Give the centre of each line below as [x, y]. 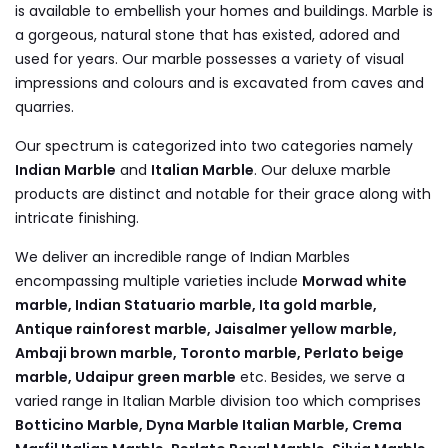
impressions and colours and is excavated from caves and [219, 82]
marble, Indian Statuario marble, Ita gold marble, [196, 304]
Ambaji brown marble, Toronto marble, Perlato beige [209, 352]
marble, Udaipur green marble [125, 376]
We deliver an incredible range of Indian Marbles [182, 256]
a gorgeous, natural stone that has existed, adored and [207, 34]
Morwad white [354, 280]
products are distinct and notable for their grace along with [223, 193]
